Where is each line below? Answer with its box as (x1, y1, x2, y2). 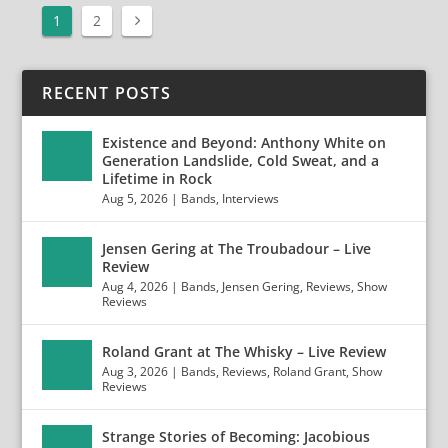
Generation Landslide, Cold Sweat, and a (102, 150, 380, 170)
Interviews (222, 189, 280, 207)
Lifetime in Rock (102, 168, 213, 188)
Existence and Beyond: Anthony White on (102, 132, 387, 152)
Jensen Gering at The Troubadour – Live (102, 238, 372, 258)
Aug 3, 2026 (102, 362, 169, 380)
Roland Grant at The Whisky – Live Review (102, 341, 387, 361)
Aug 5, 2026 (102, 189, 169, 207)
